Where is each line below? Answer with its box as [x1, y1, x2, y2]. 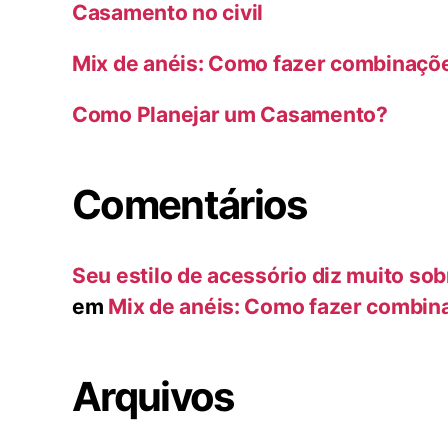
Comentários [72, 180, 307, 230]
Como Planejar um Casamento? [72, 102, 388, 128]
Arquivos [72, 372, 234, 422]
